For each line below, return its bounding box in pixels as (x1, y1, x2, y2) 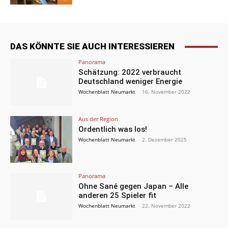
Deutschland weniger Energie (78, 77, 183, 87)
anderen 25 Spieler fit (78, 190, 157, 200)
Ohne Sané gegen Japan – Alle (78, 181, 189, 191)
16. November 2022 (142, 88, 191, 96)
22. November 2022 (142, 202, 191, 209)
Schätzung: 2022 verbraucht (78, 68, 182, 77)
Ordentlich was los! (78, 125, 148, 134)
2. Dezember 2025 (142, 136, 187, 144)
